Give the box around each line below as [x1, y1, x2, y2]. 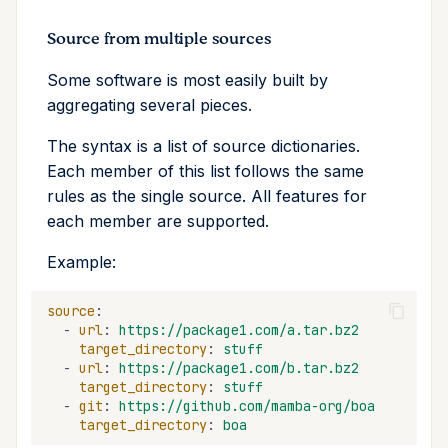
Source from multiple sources [47, 27, 272, 52]
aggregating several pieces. [47, 95, 252, 116]
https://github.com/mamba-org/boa [119, 396, 375, 415]
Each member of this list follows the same [47, 161, 364, 182]
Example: [47, 252, 116, 273]
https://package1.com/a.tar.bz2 [119, 320, 359, 339]
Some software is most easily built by [47, 70, 328, 91]
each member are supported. [47, 211, 269, 232]
